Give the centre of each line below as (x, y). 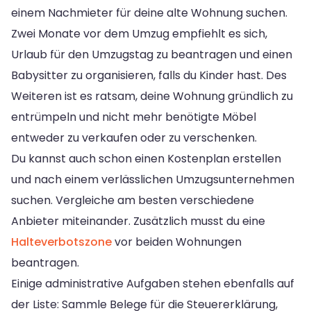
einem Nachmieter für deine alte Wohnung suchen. (149, 12)
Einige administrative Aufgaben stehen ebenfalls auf (153, 283)
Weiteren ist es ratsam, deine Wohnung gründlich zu (152, 96)
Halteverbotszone (61, 242)
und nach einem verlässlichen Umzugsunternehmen (153, 179)
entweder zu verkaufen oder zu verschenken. (134, 137)
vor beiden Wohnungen (177, 242)
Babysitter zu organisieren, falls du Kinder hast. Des (149, 75)
